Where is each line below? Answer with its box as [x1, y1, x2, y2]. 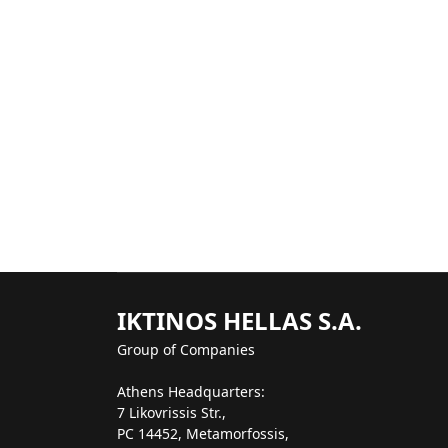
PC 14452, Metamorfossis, [117, 424, 289, 443]
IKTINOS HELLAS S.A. [117, 304, 362, 337]
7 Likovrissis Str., [117, 403, 226, 422]
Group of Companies [117, 340, 255, 359]
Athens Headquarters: [117, 382, 265, 401]
